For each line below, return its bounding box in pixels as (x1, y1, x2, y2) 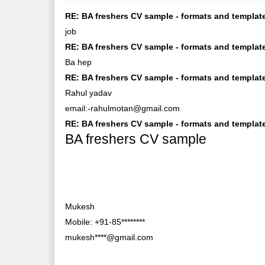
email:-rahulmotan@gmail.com (65, 103, 180, 113)
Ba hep (65, 57, 92, 67)
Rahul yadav (65, 88, 112, 98)
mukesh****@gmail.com (65, 232, 154, 242)
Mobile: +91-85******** (65, 216, 146, 227)
